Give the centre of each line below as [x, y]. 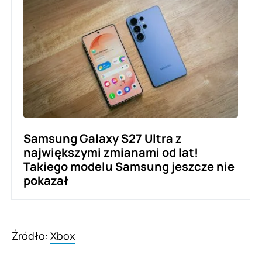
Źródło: [31, 235]
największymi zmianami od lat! [111, 152]
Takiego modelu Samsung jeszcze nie [129, 166]
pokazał [46, 180]
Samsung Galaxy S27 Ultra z [103, 138]
